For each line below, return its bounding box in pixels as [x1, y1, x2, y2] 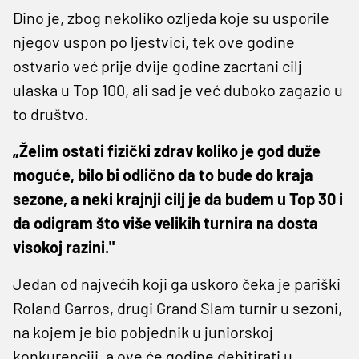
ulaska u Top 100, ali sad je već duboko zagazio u [13, 79, 343, 99]
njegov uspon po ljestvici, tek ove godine [13, 31, 295, 51]
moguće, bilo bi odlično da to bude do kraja [13, 164, 313, 184]
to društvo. [13, 103, 89, 123]
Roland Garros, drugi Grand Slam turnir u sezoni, [13, 297, 342, 317]
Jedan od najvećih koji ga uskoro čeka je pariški [13, 273, 341, 293]
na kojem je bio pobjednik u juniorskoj [13, 321, 273, 341]
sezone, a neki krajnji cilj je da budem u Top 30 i [13, 188, 343, 208]
